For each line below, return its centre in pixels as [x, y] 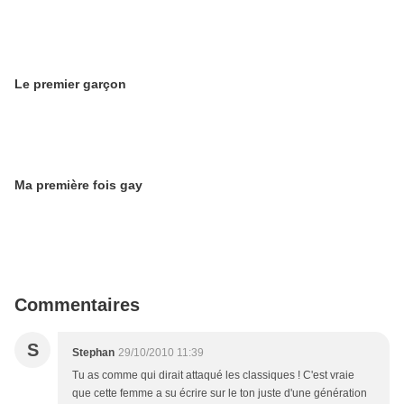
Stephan [93, 353]
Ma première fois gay [78, 185]
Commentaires [77, 305]
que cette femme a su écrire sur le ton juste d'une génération [220, 394]
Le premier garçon [70, 84]
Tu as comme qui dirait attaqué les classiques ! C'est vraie [213, 376]
